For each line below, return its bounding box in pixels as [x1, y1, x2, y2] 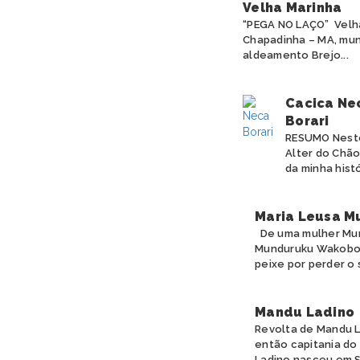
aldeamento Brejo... [243, 49, 349, 61]
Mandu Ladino [255, 305, 354, 320]
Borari [285, 113, 329, 129]
